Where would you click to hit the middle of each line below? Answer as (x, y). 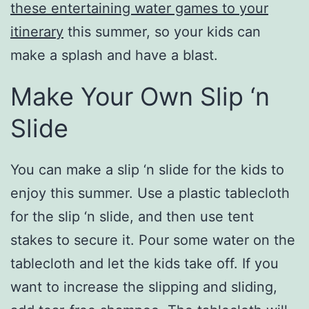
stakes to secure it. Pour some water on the (153, 240)
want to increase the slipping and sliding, (144, 287)
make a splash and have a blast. (114, 55)
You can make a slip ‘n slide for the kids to (147, 169)
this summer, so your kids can (162, 31)
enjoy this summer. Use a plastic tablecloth (150, 193)
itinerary (37, 31)
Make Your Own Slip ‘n (140, 96)
